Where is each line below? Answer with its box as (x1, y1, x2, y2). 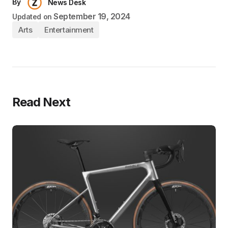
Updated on (12, 12, 52, 21)
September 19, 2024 (53, 11, 130, 21)
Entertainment (44, 25, 94, 35)
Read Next (12, 95, 71, 109)
